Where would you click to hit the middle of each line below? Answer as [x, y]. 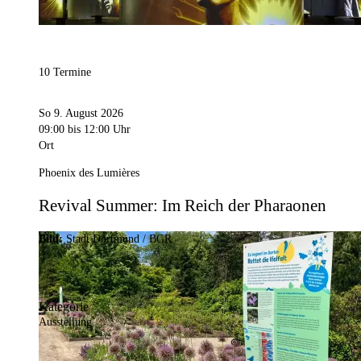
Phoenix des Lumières [89, 172]
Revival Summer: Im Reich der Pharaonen [183, 205]
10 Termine [65, 73]
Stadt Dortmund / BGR [119, 239]
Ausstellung [65, 322]
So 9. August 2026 [81, 113]
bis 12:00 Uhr [98, 129]
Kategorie [64, 307]
